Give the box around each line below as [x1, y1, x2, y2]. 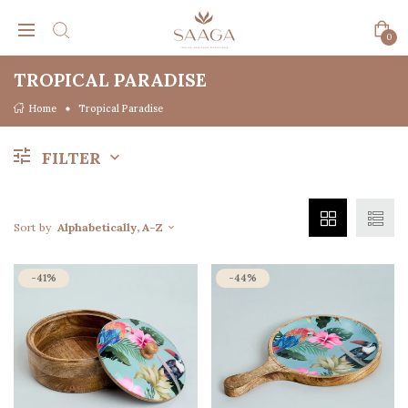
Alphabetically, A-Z [57, 220, 163, 234]
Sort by [14, 220, 57, 234]
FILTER [42, 148, 101, 168]
